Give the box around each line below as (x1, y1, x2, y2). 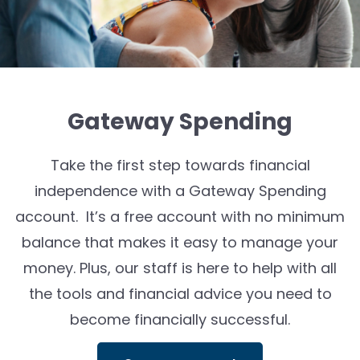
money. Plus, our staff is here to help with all (23, 258, 337, 278)
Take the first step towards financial (50, 155, 310, 175)
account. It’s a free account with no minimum (15, 207, 345, 227)
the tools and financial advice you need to (28, 284, 332, 304)
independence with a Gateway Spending (34, 181, 326, 201)
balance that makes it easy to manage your (22, 232, 338, 252)
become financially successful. (70, 309, 290, 329)
